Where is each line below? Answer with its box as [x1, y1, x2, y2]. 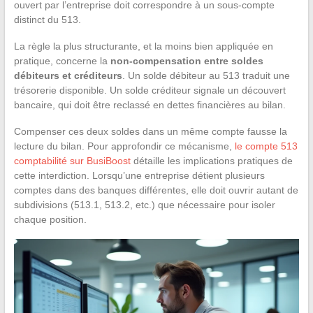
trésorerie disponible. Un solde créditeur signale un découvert [13, 84, 286, 96]
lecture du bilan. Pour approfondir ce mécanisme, [13, 140, 235, 152]
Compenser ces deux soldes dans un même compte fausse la [13, 125, 287, 137]
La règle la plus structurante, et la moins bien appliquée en [13, 40, 273, 52]
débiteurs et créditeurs [13, 69, 122, 81]
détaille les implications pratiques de [130, 154, 293, 166]
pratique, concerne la [13, 54, 110, 66]
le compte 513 [234, 140, 298, 152]
